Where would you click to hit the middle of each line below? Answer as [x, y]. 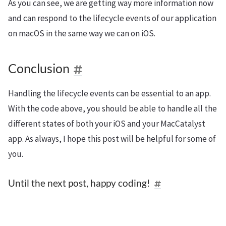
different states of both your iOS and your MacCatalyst [107, 124]
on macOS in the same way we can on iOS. [82, 34]
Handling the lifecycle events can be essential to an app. [109, 94]
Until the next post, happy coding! [79, 183]
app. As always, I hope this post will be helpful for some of [112, 139]
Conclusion [39, 69]
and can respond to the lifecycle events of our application [112, 18]
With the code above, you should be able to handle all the [112, 109]
